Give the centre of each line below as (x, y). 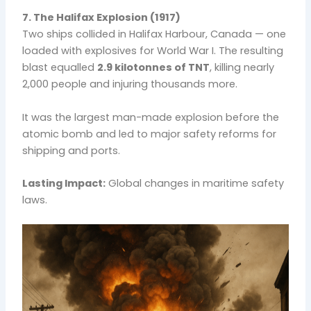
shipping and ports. (72, 150)
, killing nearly (242, 68)
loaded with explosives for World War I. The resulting (153, 51)
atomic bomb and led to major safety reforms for (150, 134)
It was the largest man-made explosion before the (151, 117)
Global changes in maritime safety (195, 183)
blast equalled (60, 68)
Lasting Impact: (64, 183)
